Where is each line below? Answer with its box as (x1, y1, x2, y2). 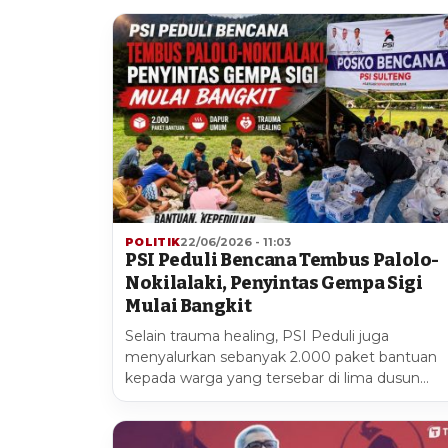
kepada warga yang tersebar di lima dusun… (125, 369, 429, 388)
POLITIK (125, 235, 181, 250)
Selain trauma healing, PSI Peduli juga (125, 327, 389, 346)
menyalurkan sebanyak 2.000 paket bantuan (125, 348, 437, 367)
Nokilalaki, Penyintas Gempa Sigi (125, 272, 423, 295)
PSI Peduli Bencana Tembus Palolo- (125, 249, 440, 272)
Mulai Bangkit (125, 295, 252, 318)
